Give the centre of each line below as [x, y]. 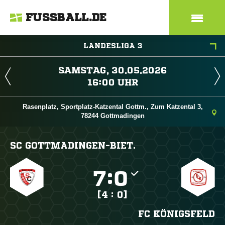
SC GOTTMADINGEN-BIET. [73, 145]
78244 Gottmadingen [113, 116]
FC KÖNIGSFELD [176, 213]
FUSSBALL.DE [66, 18]
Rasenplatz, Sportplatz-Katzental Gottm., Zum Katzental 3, [113, 107]
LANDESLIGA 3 [113, 46]
